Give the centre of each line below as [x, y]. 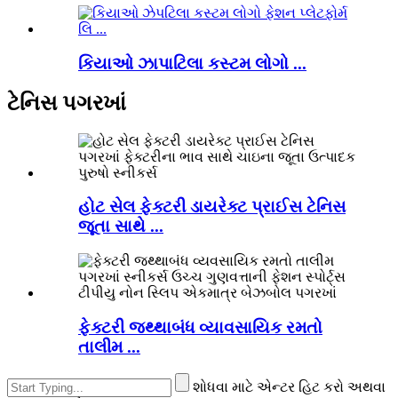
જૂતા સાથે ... [121, 227]
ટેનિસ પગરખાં [67, 103]
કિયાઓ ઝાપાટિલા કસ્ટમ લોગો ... [192, 63]
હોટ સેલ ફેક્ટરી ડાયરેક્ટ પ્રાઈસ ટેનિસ [212, 207]
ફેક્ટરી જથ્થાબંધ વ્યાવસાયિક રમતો [200, 327]
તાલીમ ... [109, 346]
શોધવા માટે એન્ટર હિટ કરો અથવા [289, 387]
